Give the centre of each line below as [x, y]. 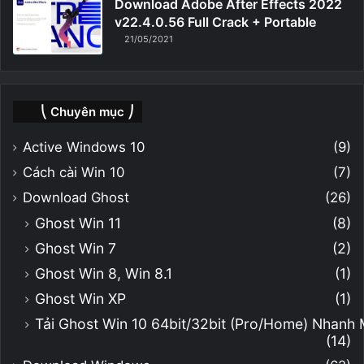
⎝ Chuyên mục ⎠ [87, 112]
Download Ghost [76, 198]
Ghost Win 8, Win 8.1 [104, 274]
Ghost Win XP [80, 299]
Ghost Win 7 [76, 249]
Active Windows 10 [84, 147]
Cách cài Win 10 [74, 173]
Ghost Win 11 [78, 223]
